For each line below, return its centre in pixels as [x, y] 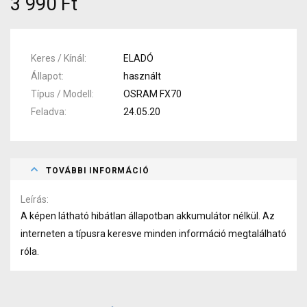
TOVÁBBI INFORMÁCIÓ [98, 170]
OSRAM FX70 [153, 94]
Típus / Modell [61, 94]
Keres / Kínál [58, 58]
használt [143, 76]
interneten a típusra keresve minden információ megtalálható [153, 233]
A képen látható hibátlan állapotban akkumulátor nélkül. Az [148, 216]
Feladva [48, 111]
